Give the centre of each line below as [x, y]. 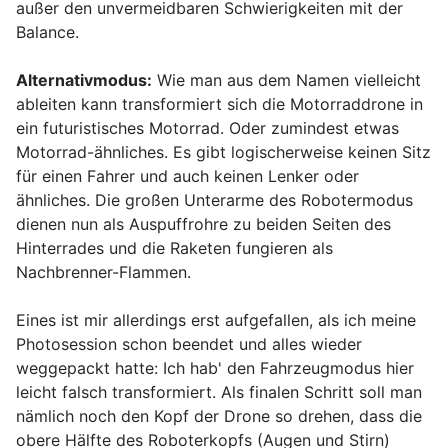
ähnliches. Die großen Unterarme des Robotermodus [214, 200]
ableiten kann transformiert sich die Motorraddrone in [219, 104]
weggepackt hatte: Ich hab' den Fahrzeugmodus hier [215, 368]
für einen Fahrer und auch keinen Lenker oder [187, 176]
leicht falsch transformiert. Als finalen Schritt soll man [219, 392]
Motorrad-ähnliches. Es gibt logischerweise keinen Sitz [223, 152]
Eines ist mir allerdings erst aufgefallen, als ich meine [216, 320]
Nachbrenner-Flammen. [103, 272]
